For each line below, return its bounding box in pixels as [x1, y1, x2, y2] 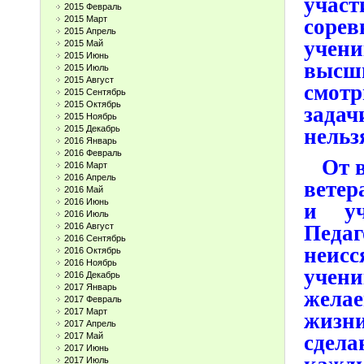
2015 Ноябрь [64, 111, 117, 121]
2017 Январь [64, 282, 117, 292]
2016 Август [64, 221, 114, 231]
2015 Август [64, 75, 114, 84]
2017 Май [64, 331, 103, 340]
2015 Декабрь [64, 123, 120, 133]
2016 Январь [64, 136, 117, 145]
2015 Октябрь [64, 99, 121, 109]
